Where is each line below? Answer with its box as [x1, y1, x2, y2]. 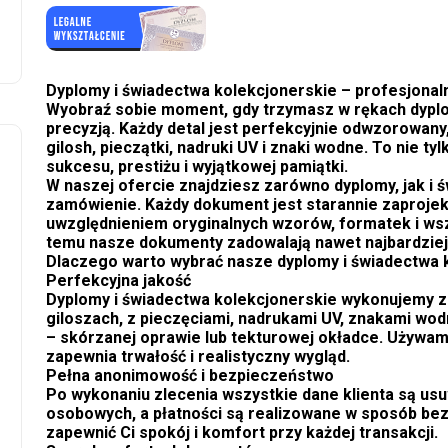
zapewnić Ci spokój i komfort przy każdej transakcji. [46, 423, 438, 443]
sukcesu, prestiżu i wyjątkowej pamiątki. [46, 157, 348, 177]
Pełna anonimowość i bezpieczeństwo [46, 366, 334, 386]
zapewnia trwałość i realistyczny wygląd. [46, 347, 350, 367]
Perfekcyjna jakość [46, 271, 191, 291]
